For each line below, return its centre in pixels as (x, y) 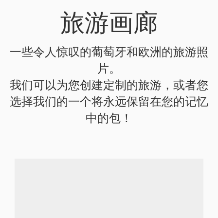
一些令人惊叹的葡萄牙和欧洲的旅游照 (109, 51)
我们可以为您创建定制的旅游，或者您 (109, 84)
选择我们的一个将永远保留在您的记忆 (109, 101)
